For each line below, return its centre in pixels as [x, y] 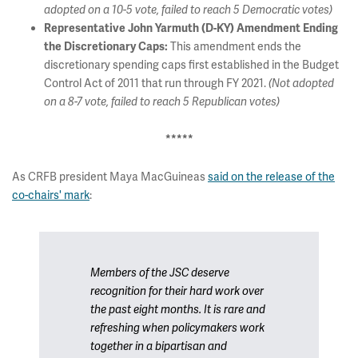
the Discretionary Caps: [107, 47]
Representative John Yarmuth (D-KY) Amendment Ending [191, 28]
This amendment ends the [236, 46]
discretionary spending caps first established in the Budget [191, 65]
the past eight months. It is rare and [178, 310]
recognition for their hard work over [177, 291]
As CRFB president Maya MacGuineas [110, 177]
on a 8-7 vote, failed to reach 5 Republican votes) [162, 102]
